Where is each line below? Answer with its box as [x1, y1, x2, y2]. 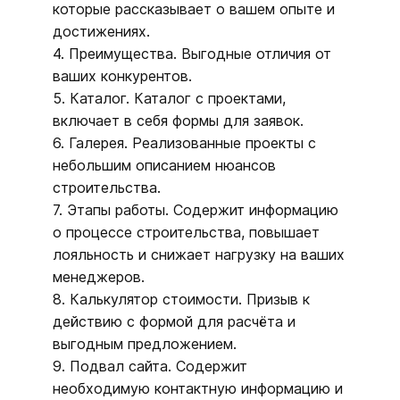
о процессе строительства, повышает [53, 222, 320, 241]
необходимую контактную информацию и [53, 379, 343, 397]
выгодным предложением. [53, 334, 237, 353]
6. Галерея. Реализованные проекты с [53, 133, 316, 152]
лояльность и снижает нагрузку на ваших [53, 245, 345, 263]
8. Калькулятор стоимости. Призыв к [53, 289, 310, 308]
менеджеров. [53, 267, 145, 286]
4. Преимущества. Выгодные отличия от [53, 44, 331, 62]
